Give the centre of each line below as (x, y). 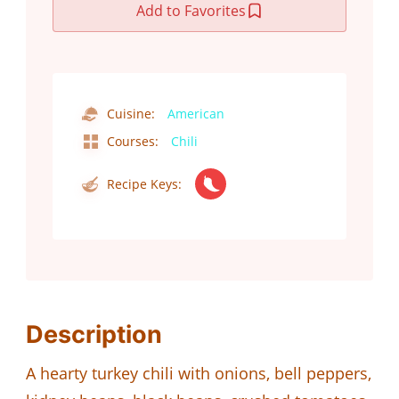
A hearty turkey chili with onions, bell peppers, (199, 374)
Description (94, 335)
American (196, 114)
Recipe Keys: (142, 184)
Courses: (131, 142)
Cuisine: (131, 114)
